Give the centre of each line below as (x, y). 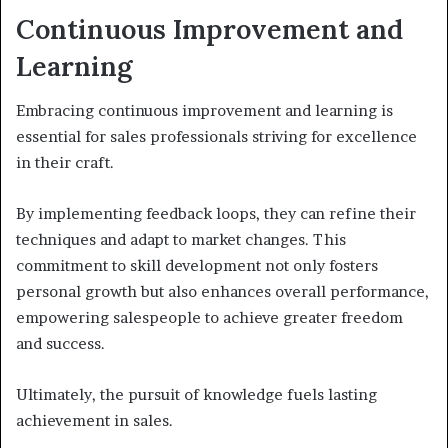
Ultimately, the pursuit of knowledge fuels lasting (196, 395)
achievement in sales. (94, 421)
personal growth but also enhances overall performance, (222, 292)
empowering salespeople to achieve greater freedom (209, 318)
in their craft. (65, 163)
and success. (60, 344)
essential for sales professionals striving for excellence (216, 137)
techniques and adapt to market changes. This (181, 240)
